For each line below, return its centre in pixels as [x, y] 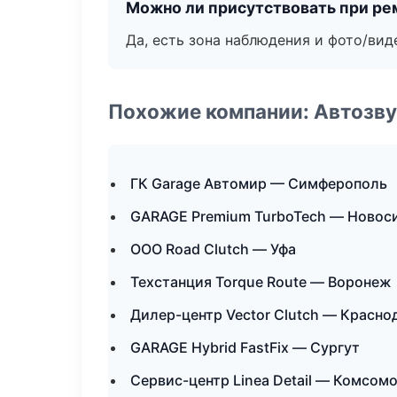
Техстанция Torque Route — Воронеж [261, 282]
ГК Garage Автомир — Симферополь [259, 183]
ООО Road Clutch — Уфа [213, 249]
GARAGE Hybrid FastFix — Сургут [245, 347]
